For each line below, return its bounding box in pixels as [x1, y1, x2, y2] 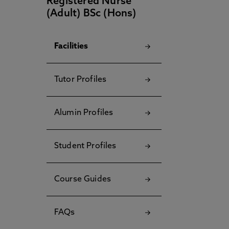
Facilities [54, 42, 88, 51]
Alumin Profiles [54, 109, 113, 117]
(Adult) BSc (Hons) [47, 9, 136, 19]
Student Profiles [54, 142, 117, 150]
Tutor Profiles [54, 76, 107, 84]
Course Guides [54, 175, 111, 184]
